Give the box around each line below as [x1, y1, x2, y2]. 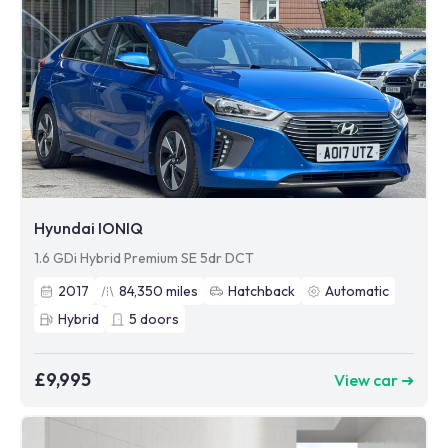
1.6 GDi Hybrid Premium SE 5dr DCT [34, 249, 254, 267]
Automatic [325, 282, 389, 300]
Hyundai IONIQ [34, 218, 143, 238]
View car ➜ [334, 369, 414, 390]
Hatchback [228, 282, 295, 300]
